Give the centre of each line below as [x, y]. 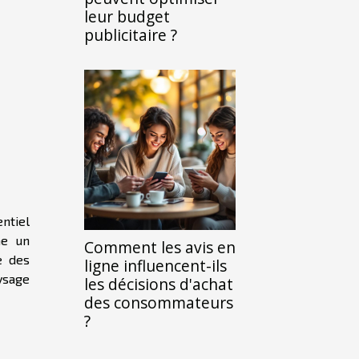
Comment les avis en [160, 247]
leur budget [127, 16]
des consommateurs [159, 303]
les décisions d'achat [159, 284]
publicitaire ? [131, 35]
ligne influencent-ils [155, 266]
